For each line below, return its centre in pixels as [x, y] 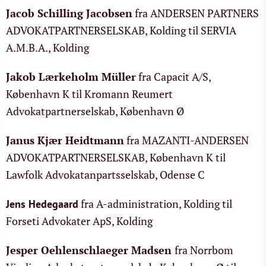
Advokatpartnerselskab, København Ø [95, 111]
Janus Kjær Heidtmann [65, 140]
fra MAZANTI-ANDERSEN [186, 140]
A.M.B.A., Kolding [47, 47]
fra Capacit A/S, [173, 77]
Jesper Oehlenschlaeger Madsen [89, 250]
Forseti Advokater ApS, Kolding [79, 221]
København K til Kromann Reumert [89, 94]
